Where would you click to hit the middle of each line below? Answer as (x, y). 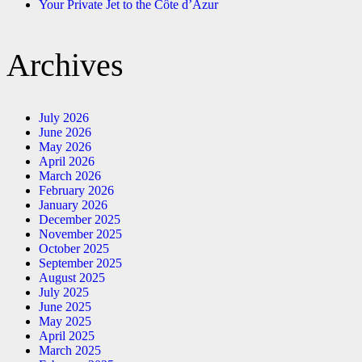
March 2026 (70, 175)
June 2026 (65, 132)
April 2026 (67, 161)
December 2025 (80, 219)
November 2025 (80, 234)
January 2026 (73, 204)
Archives (65, 65)
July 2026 (64, 117)
